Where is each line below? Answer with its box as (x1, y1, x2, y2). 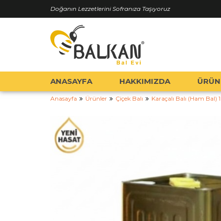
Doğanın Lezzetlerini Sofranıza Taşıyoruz (50, 5, 170, 12)
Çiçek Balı (115, 94, 143, 102)
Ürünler (85, 94, 107, 102)
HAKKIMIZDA (119, 76, 170, 86)
